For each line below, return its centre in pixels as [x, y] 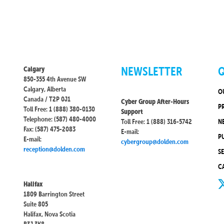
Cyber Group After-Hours [155, 101]
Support [132, 111]
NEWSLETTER [151, 71]
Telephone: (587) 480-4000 [60, 119]
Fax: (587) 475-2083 [50, 129]
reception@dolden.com [54, 149]
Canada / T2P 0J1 [47, 99]
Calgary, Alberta [45, 89]
